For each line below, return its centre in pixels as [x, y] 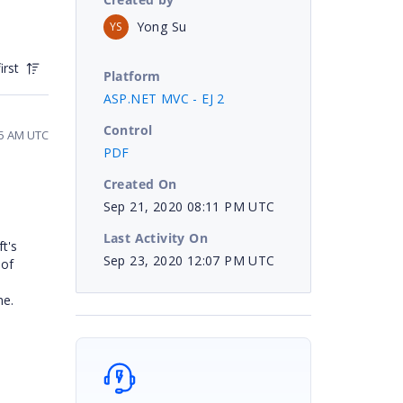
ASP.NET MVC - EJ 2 [164, 98]
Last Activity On [155, 237]
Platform [132, 76]
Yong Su [161, 26]
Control [128, 130]
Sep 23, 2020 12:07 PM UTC [189, 260]
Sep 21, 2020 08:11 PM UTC [189, 206]
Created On [140, 184]
